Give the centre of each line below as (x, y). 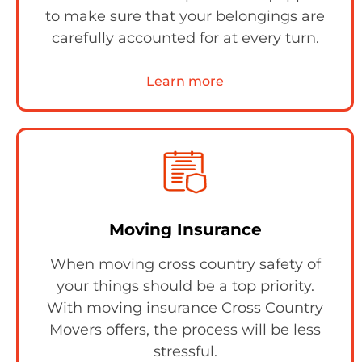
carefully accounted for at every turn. (185, 38)
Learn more (185, 82)
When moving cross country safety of (185, 265)
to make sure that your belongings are (185, 17)
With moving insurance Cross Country (185, 308)
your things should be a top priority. (185, 286)
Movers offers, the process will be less (185, 330)
